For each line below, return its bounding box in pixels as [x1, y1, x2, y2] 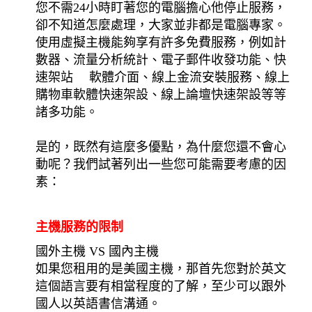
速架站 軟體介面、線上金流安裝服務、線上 [36, 70, 290, 84]
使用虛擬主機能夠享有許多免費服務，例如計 [36, 35, 287, 49]
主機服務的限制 [36, 219, 124, 234]
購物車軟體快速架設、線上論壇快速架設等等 [36, 87, 287, 102]
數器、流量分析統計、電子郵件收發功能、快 [36, 52, 287, 67]
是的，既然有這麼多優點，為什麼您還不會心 [36, 139, 287, 154]
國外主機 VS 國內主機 [36, 244, 159, 258]
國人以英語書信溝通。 [36, 296, 162, 311]
